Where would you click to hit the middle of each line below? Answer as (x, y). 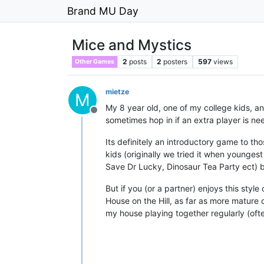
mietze (117, 92)
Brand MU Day (103, 11)
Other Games (95, 62)
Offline (108, 116)
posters (176, 62)
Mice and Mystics (132, 45)
